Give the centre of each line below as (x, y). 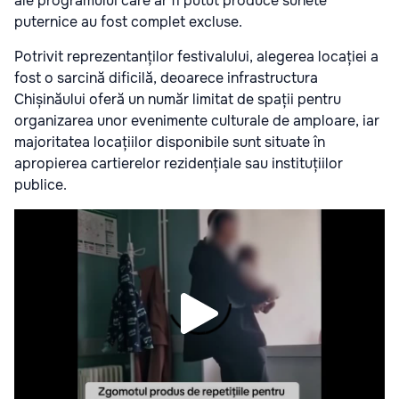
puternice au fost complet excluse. (128, 22)
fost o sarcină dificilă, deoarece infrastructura (166, 78)
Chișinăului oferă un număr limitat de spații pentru (178, 100)
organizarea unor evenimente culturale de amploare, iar (197, 121)
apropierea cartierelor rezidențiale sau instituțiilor (179, 164)
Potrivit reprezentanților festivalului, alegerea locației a (196, 57)
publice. (41, 185)
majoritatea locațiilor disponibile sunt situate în (170, 142)
